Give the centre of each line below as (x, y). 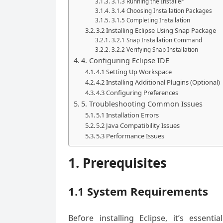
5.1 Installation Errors (128, 115)
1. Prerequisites (117, 163)
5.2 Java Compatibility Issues (138, 125)
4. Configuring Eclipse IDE (125, 60)
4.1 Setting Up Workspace (134, 72)
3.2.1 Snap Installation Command (157, 40)
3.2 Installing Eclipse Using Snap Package (156, 30)
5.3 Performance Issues (130, 136)
